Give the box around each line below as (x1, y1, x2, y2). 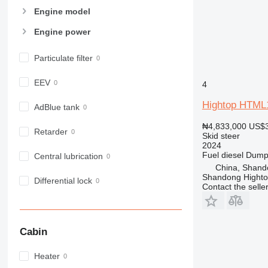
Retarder (33, 127, 68, 137)
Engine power (33, 26, 90, 36)
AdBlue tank (33, 102, 80, 112)
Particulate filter (33, 53, 93, 63)
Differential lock (33, 176, 92, 186)
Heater (33, 251, 60, 261)
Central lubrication (33, 151, 103, 162)
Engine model (33, 6, 90, 16)
